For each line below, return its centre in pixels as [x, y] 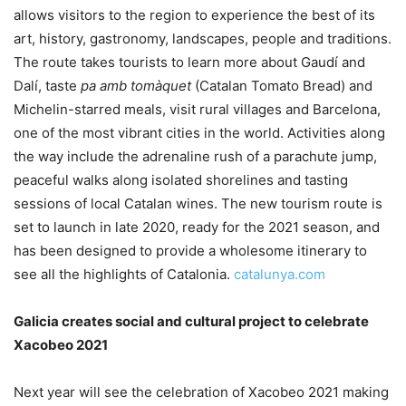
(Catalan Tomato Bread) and [282, 86]
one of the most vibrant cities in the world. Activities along [199, 133]
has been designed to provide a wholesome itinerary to [190, 251]
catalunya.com [280, 274]
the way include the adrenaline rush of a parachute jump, [195, 156]
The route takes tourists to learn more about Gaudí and [189, 62]
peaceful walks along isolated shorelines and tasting [181, 180]
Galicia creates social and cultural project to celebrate [191, 321]
